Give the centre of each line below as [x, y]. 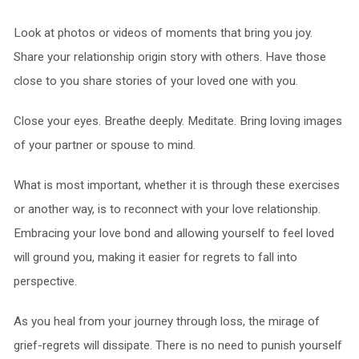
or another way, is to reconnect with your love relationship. [167, 209]
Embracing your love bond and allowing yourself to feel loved [173, 233]
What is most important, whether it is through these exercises [176, 185]
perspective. [45, 281]
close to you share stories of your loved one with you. [155, 81]
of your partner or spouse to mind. [104, 145]
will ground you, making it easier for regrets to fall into [155, 257]
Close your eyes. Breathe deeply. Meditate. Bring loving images [177, 121]
